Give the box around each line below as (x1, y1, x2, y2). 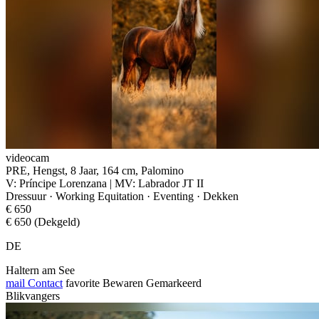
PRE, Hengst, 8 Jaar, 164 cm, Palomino (6, 164, 184, 177)
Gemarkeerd (146, 276, 202, 289)
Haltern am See (6, 263, 75, 276)
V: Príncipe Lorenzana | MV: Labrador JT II (6, 177, 204, 189)
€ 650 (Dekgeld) (6, 215, 80, 228)
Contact (25, 276, 63, 289)
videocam (6, 151, 49, 164)
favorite (66, 276, 100, 289)
